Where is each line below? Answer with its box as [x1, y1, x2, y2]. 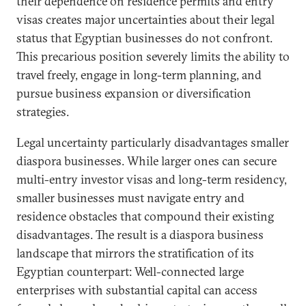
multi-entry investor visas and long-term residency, [16, 171, 287, 187]
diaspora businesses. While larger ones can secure [16, 152, 277, 169]
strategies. [16, 103, 69, 120]
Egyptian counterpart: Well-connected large [16, 263, 244, 279]
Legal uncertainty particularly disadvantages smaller [16, 134, 289, 150]
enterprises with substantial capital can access [16, 281, 258, 298]
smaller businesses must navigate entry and [16, 189, 245, 206]
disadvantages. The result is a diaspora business [16, 226, 264, 242]
